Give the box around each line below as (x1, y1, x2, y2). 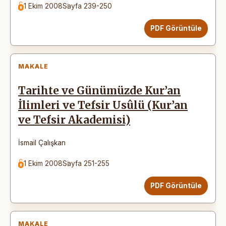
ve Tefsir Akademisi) (18, 113, 130, 127)
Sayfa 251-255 (63, 159, 110, 167)
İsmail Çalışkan (18, 138, 66, 147)
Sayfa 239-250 (63, 2, 112, 10)
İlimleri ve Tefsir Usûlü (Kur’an (18, 98, 188, 112)
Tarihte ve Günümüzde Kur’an (18, 84, 181, 97)
